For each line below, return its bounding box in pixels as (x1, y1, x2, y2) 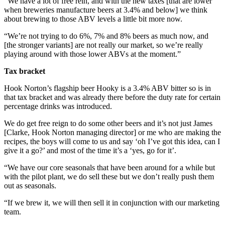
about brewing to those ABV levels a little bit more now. (4, 15, 182, 24)
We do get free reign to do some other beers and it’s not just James (4, 119, 212, 128)
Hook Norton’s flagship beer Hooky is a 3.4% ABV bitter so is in (4, 84, 211, 93)
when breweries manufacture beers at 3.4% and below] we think (4, 6, 207, 15)
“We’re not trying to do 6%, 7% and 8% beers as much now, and (4, 32, 208, 41)
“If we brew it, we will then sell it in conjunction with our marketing (4, 198, 219, 207)
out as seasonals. (4, 181, 56, 190)
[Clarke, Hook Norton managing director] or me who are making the (4, 128, 221, 137)
